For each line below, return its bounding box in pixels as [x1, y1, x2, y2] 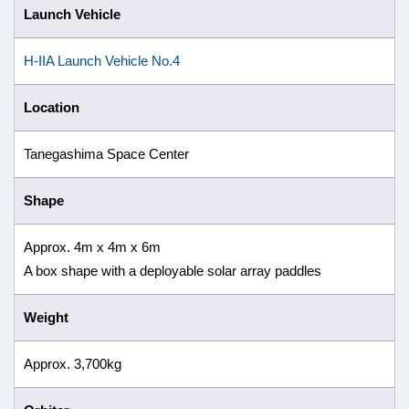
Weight [24, 309, 68, 325]
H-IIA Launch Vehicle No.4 [24, 53, 180, 68]
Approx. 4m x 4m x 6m [24, 239, 161, 255]
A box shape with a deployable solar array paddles [24, 263, 321, 278]
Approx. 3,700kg [24, 356, 121, 372]
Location [24, 100, 79, 115]
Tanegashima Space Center [24, 146, 189, 162]
